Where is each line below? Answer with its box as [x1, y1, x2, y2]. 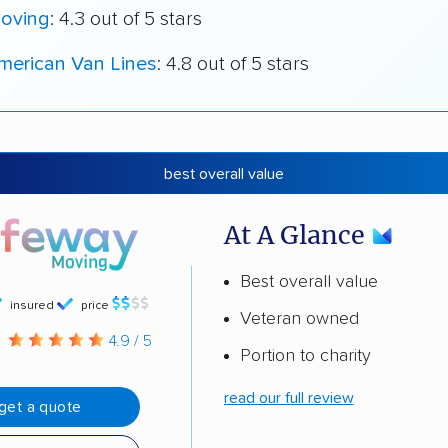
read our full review [223, 389, 354, 406]
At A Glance [223, 218, 365, 251]
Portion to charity [239, 346, 371, 365]
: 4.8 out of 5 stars [157, 54, 309, 75]
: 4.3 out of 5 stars [50, 9, 202, 30]
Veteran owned [239, 309, 359, 328]
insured [10, 299, 55, 312]
